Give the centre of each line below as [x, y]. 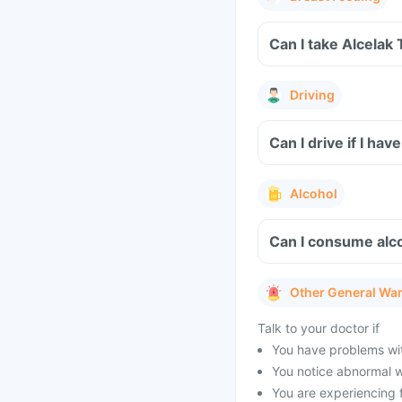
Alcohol [314, 193]
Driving [312, 95]
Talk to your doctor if [319, 328]
